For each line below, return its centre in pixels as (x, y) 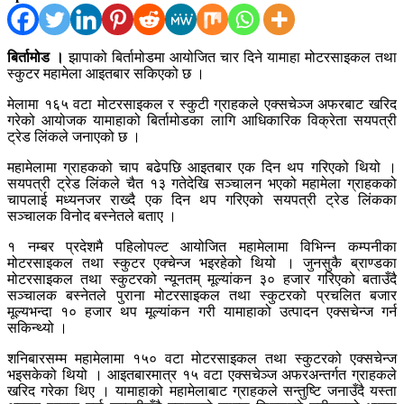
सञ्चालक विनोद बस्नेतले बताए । (92, 216)
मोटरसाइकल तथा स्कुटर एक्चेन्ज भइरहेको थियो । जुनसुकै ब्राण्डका (202, 263)
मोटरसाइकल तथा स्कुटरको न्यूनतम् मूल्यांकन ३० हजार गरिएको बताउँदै (202, 280)
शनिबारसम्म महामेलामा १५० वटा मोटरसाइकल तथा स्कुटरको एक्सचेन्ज (202, 359)
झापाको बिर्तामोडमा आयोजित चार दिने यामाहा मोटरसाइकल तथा (230, 58)
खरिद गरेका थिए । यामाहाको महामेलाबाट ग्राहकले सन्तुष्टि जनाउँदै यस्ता (202, 391)
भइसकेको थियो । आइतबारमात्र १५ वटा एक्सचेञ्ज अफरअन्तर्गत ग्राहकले (202, 375)
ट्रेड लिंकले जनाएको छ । (74, 137)
